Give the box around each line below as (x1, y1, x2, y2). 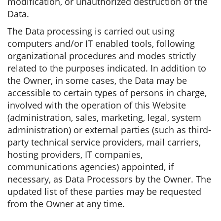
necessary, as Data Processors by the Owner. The (7, 173, 211, 185)
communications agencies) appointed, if (7, 161, 174, 173)
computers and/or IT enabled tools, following (7, 37, 195, 49)
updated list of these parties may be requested (7, 185, 201, 197)
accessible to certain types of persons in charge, (7, 87, 207, 99)
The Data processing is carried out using (7, 25, 175, 37)
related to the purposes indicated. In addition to (7, 62, 206, 74)
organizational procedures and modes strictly (7, 50, 196, 62)
